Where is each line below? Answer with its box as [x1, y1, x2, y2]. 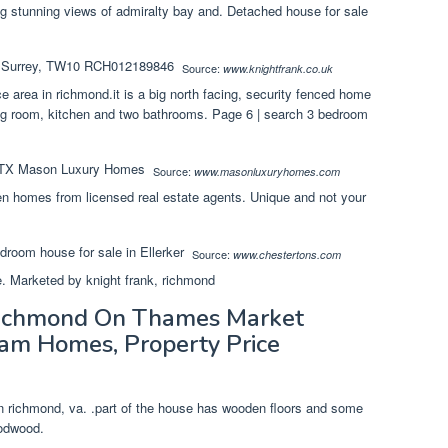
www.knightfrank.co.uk [223, 61, 333, 77]
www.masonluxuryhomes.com [194, 164, 340, 180]
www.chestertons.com [233, 247, 341, 263]
